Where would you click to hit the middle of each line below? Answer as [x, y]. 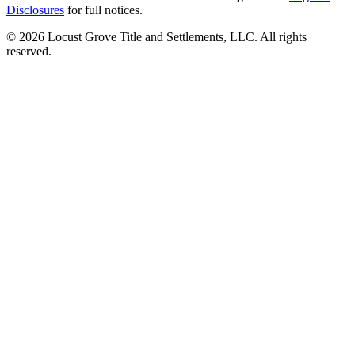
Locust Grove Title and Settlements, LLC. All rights [176, 36]
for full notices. [103, 10]
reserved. [29, 51]
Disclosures [35, 10]
